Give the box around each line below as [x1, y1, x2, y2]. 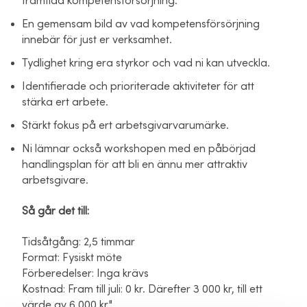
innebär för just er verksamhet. [22, 34, 172, 46]
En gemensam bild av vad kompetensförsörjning [22, 18, 260, 30]
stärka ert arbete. [22, 96, 108, 108]
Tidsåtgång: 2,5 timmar [22, 236, 135, 248]
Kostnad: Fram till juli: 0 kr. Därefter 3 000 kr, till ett [22, 283, 262, 295]
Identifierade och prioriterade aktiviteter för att [22, 80, 254, 93]
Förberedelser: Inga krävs [22, 267, 149, 280]
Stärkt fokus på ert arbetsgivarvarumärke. [22, 119, 229, 132]
